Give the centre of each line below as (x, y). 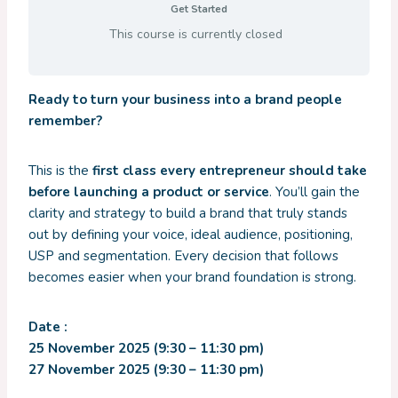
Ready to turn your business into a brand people (185, 100)
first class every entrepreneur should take (230, 171)
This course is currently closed (196, 34)
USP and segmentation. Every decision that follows (183, 256)
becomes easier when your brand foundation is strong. (192, 278)
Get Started (199, 9)
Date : (48, 327)
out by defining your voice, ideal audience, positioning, (191, 235)
